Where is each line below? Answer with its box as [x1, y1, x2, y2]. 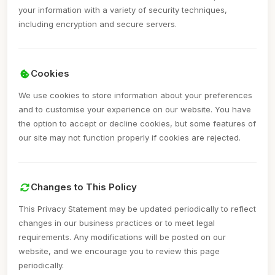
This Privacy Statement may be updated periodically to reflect [18, 204, 256, 214]
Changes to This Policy [31, 181, 137, 193]
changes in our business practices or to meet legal [18, 218, 215, 228]
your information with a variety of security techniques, [18, 5, 227, 15]
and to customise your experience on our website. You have [18, 104, 251, 114]
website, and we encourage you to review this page [18, 246, 220, 256]
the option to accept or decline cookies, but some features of [18, 118, 256, 128]
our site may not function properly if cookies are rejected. [18, 133, 241, 142]
